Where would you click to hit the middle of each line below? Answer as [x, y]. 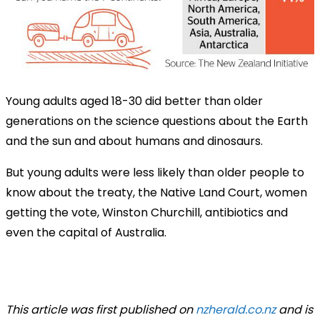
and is [294, 310]
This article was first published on [101, 310]
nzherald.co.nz [236, 310]
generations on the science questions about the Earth [157, 121]
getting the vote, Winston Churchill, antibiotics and [147, 213]
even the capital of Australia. [86, 233]
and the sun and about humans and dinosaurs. [134, 141]
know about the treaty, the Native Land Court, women [156, 193]
